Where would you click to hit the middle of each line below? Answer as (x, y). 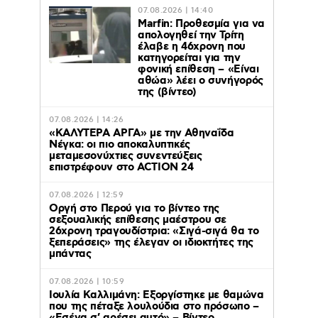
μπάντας (70, 254)
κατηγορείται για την (189, 59)
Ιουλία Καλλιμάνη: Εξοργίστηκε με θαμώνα (157, 296)
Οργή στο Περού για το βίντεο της (134, 209)
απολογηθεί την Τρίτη (191, 36)
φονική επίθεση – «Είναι (198, 70)
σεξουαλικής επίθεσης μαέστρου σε (138, 220)
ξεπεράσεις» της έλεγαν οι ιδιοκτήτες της (151, 243)
